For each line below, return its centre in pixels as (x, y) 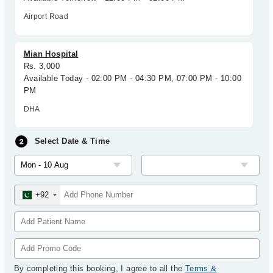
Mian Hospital (51, 54)
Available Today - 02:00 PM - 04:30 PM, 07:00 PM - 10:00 (132, 78)
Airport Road (46, 16)
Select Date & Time (72, 141)
